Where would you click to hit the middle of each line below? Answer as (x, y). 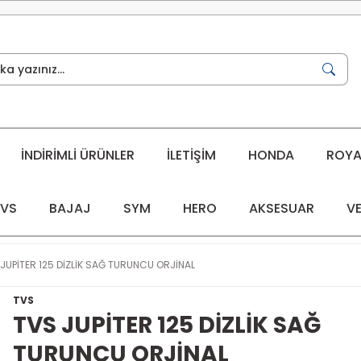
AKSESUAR (281, 208)
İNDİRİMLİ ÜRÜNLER (77, 155)
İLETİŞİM (191, 155)
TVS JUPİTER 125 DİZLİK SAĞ (167, 325)
